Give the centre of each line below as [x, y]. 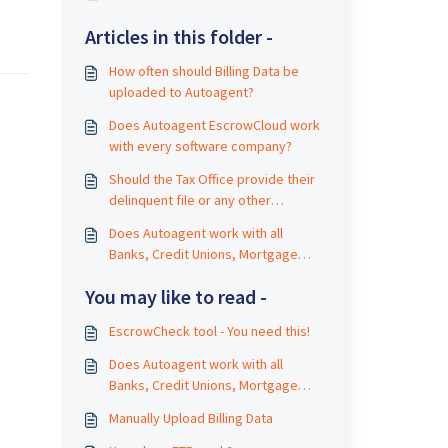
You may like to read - [175, 296]
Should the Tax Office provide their [211, 179]
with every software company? [200, 146]
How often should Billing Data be [203, 71]
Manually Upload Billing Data [190, 418]
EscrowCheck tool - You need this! [209, 331]
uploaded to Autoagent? [181, 92]
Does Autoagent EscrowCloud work [214, 125]
